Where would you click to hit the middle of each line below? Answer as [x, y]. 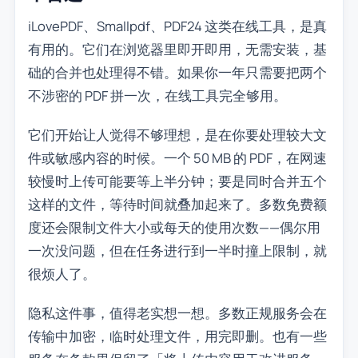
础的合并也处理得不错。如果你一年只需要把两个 [177, 73]
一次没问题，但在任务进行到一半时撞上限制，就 [177, 251]
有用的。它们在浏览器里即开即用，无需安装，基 [177, 50]
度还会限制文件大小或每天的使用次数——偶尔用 [174, 228]
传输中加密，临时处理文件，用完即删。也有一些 [177, 336]
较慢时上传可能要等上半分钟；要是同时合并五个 [177, 181]
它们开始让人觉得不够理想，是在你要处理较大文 [177, 135]
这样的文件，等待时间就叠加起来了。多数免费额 [177, 205]
